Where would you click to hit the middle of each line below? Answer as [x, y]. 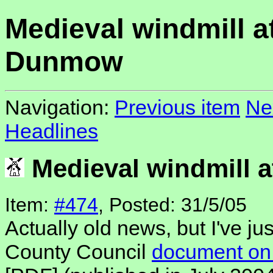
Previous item [177, 108]
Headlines [51, 131]
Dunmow [64, 62]
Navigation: [60, 108]
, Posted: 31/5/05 [172, 205]
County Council [78, 252]
